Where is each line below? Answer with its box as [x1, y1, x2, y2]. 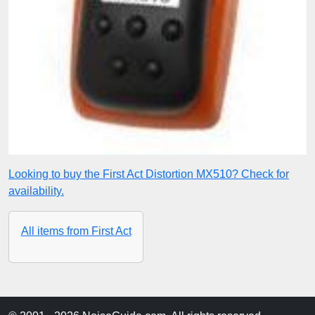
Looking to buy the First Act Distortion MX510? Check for [8, 168, 289, 181]
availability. [8, 185, 64, 198]
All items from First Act [20, 225, 131, 238]
